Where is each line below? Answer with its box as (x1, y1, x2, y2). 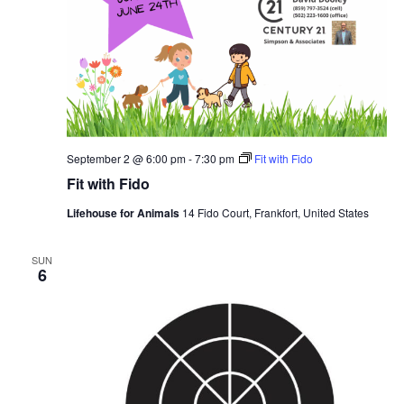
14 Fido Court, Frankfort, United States (181, 204, 369, 220)
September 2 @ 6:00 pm (66, 150, 186, 166)
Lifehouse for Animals (66, 204, 182, 221)
